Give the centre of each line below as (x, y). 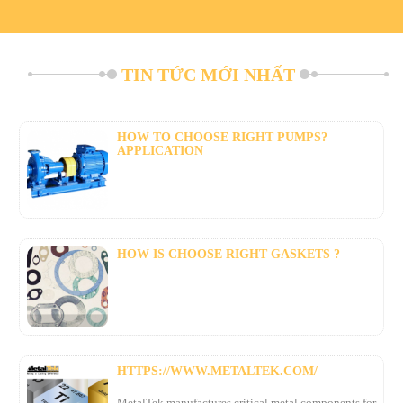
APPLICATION (160, 151)
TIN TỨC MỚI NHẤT (208, 75)
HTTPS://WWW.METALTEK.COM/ (217, 372)
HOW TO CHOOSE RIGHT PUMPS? (222, 138)
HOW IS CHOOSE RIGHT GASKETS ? (228, 255)
